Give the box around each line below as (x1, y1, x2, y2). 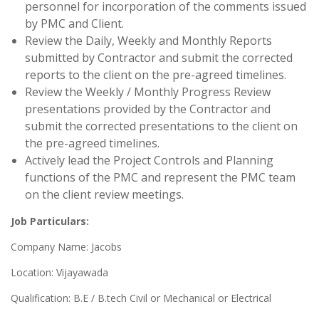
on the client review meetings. (25, 187, 184, 203)
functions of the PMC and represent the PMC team (25, 169, 296, 186)
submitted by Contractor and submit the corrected (25, 50, 293, 66)
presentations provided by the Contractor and (25, 101, 271, 117)
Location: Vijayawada (11, 266, 108, 280)
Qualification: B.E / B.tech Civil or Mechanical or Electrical (11, 291, 271, 305)
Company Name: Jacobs (11, 240, 122, 254)
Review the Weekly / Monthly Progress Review (25, 84, 271, 100)
